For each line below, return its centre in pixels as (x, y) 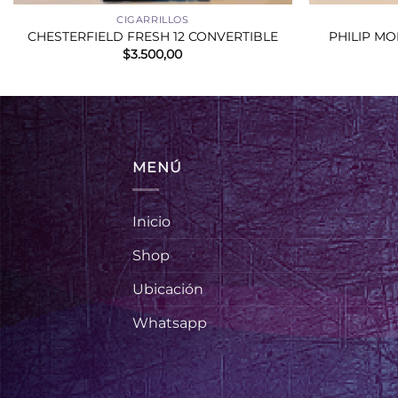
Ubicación (168, 289)
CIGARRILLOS (153, 20)
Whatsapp (170, 322)
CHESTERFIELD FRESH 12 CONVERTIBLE (152, 37)
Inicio (152, 221)
